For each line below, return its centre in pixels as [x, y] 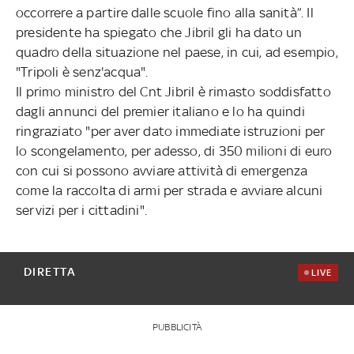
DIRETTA [50, 271]
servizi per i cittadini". [81, 210]
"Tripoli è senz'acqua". [82, 72]
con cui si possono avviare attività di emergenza [162, 170]
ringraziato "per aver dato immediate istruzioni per [170, 131]
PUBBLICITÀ [177, 327]
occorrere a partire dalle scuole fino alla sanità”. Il [164, 12]
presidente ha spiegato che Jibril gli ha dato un [159, 32]
